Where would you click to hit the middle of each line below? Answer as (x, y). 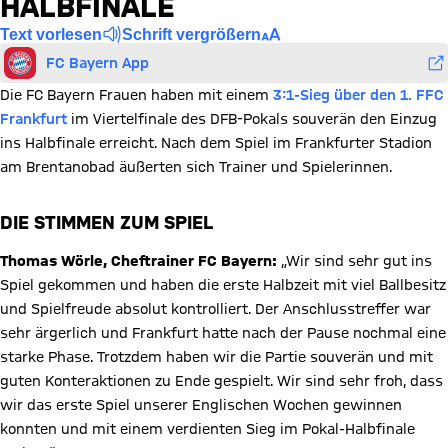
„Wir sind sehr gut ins (356, 261)
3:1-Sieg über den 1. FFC (358, 95)
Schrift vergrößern (191, 34)
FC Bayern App (97, 62)
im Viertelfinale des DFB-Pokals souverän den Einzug (252, 119)
